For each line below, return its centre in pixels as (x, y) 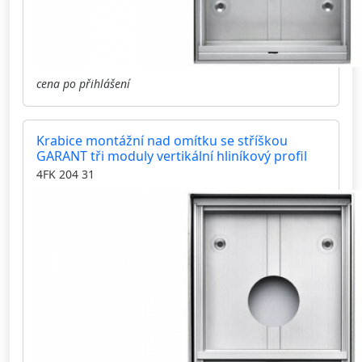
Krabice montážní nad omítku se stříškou (162, 141)
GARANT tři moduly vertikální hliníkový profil (172, 156)
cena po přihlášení (83, 84)
